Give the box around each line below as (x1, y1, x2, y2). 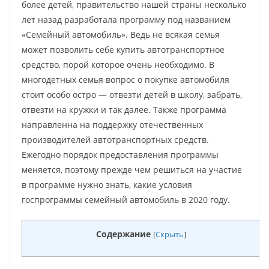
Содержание (96, 228, 151, 240)
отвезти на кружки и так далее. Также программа (22, 104, 226, 116)
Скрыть (156, 229, 184, 240)
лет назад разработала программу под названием (22, 14, 231, 26)
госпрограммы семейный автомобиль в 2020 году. (22, 194, 230, 206)
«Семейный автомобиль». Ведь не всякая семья (22, 29, 220, 41)
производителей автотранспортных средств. (22, 134, 209, 146)
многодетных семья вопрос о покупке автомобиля (22, 74, 229, 86)
